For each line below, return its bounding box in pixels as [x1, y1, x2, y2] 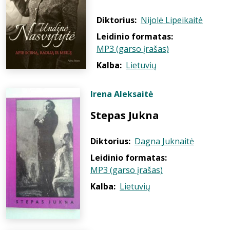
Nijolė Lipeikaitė [141, 14, 203, 26]
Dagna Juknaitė [135, 136, 194, 147]
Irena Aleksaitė [90, 88, 153, 100]
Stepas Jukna [90, 108, 159, 122]
